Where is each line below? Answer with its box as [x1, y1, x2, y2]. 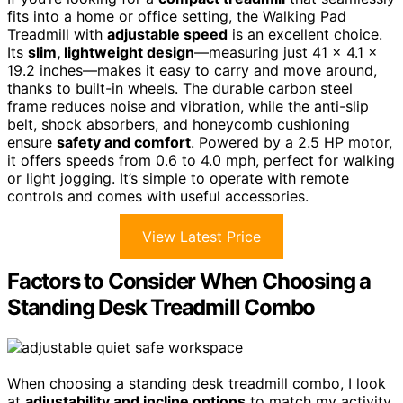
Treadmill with [7, 24, 107, 43]
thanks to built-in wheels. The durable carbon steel [7, 78, 353, 97]
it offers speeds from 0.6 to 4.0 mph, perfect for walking [7, 150, 395, 169]
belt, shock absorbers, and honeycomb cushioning [7, 114, 350, 133]
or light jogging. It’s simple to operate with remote [7, 168, 349, 187]
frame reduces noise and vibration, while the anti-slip [7, 96, 369, 115]
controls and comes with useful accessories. [7, 186, 309, 205]
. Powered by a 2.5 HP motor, [191, 132, 392, 151]
